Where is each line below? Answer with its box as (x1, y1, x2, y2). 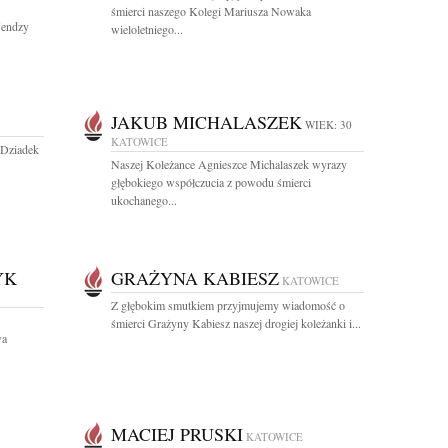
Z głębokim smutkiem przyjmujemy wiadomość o (111, 297, 345, 313)
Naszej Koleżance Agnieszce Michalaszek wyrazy (111, 156, 347, 172)
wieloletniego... (111, 21, 183, 37)
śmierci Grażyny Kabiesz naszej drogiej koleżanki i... (111, 315, 361, 331)
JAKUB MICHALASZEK (111, 110, 302, 134)
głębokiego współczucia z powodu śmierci (111, 174, 311, 190)
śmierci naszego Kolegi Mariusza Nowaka (111, 3, 311, 19)
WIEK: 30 (305, 117, 352, 132)
